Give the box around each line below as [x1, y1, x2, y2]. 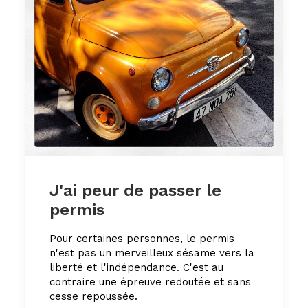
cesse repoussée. [49, 290, 137, 302]
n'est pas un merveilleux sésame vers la [49, 247, 254, 259]
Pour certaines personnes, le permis [49, 232, 234, 245]
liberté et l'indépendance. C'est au [49, 261, 223, 274]
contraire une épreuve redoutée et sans [49, 276, 251, 288]
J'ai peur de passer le [49, 181, 221, 200]
